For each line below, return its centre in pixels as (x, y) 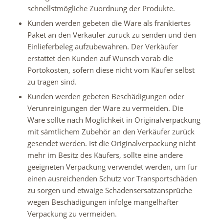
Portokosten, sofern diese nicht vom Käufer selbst (111, 70)
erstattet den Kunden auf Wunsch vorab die (100, 58)
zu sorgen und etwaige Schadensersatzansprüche (109, 190)
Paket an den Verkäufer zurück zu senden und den (111, 35)
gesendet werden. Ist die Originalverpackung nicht (111, 143)
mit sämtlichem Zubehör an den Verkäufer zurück (111, 132)
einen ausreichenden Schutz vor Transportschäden (112, 179)
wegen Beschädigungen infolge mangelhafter (103, 202)
